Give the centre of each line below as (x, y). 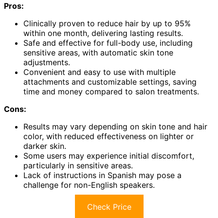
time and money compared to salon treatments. (111, 92)
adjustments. (47, 63)
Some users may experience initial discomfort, (109, 156)
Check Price (109, 207)
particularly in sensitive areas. (78, 166)
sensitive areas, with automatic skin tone (98, 53)
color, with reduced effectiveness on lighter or (109, 136)
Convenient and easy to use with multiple (100, 72)
